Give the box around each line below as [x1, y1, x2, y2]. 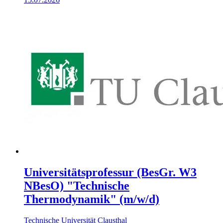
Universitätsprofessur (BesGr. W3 [24, 165, 197, 179]
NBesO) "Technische [24, 179, 129, 192]
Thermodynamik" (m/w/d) [24, 192, 159, 206]
